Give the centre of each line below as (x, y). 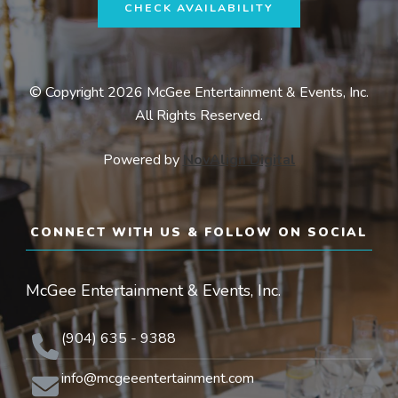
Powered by (141, 159)
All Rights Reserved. (199, 115)
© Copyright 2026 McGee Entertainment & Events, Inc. (199, 92)
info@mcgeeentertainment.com (158, 378)
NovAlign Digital (239, 159)
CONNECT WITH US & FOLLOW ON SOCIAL (199, 232)
